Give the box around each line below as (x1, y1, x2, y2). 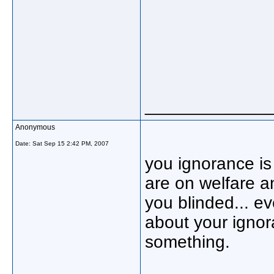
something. (145, 232, 230, 251)
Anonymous (15, 123, 55, 131)
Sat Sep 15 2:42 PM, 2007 (32, 140, 109, 147)
